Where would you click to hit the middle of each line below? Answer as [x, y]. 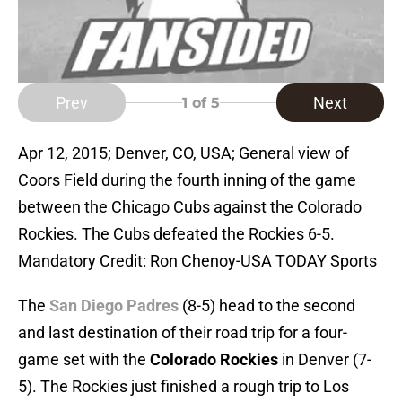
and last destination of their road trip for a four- [183, 333]
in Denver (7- [325, 360]
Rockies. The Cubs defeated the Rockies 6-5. [176, 234]
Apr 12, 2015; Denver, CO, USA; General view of [184, 153]
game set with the [84, 360]
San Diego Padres [114, 306]
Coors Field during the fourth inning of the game [187, 180]
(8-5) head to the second [267, 306]
